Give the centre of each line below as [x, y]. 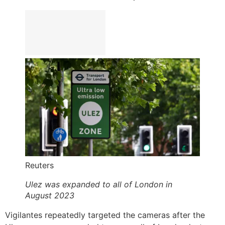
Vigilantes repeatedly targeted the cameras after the [105, 215]
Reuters [39, 165]
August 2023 [50, 195]
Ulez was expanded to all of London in [99, 184]
